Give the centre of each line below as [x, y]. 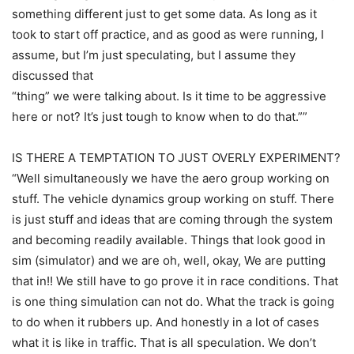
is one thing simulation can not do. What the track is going [173, 301]
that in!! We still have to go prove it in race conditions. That [175, 281]
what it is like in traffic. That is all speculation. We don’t [164, 342]
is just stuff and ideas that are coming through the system [172, 219]
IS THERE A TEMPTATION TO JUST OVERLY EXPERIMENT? [176, 157]
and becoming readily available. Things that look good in [169, 239]
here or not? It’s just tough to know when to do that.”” [160, 116]
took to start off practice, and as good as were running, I [168, 34]
